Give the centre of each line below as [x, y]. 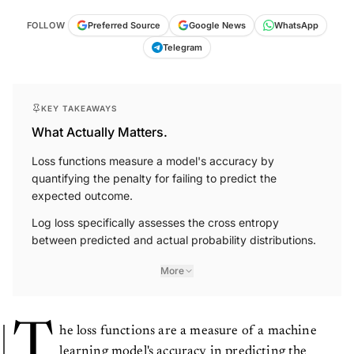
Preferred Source [124, 25]
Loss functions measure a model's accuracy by [153, 160]
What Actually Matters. [100, 132]
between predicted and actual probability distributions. [174, 239]
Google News [218, 25]
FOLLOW [46, 25]
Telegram [183, 47]
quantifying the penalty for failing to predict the [154, 178]
